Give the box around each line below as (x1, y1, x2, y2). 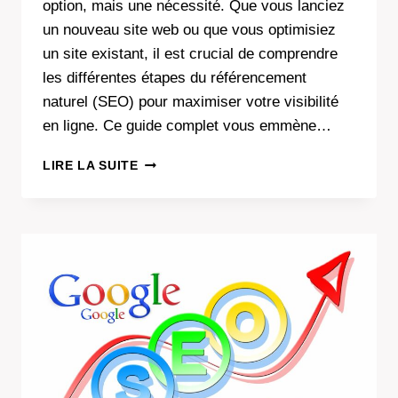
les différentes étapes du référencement (43, 69, 306, 87)
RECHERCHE (137, 360, 220, 374)
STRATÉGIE (137, 192, 213, 206)
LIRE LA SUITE (43, 159, 139, 173)
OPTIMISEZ (137, 155, 211, 169)
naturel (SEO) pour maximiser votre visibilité (43, 93, 338, 111)
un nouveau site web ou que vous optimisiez (43, 21, 336, 39)
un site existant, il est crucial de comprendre (43, 45, 338, 63)
